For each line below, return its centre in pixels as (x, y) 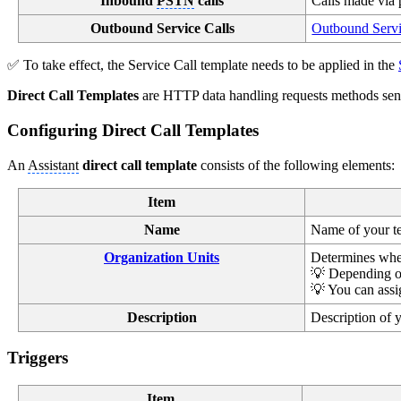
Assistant (53, 165)
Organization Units (162, 257)
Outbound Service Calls (162, 29)
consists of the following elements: (298, 165)
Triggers (38, 358)
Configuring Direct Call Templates (133, 131)
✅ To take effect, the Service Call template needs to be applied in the (203, 65)
